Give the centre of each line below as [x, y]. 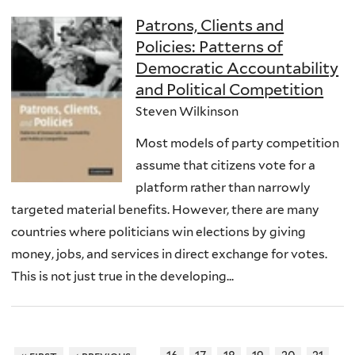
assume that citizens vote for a [226, 165]
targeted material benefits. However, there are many [165, 209]
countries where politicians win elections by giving [158, 231]
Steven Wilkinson [187, 112]
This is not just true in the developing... [122, 276]
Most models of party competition [238, 143]
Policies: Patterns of [210, 47]
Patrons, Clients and [210, 26]
